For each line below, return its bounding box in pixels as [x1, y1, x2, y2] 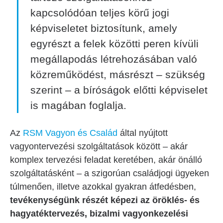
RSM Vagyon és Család [23, 128, 117, 138]
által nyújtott [117, 128, 168, 138]
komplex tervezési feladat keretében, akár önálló [10, 155, 202, 165]
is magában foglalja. [30, 100, 126, 111]
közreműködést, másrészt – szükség [30, 69, 205, 80]
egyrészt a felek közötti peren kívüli [30, 38, 199, 49]
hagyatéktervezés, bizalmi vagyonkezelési [10, 209, 188, 219]
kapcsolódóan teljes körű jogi [30, 7, 169, 18]
